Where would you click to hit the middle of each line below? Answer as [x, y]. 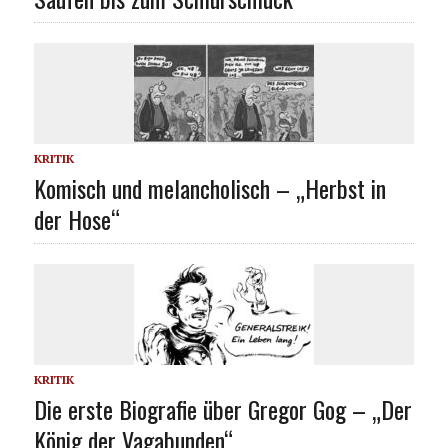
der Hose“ [76, 219]
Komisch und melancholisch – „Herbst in [209, 188]
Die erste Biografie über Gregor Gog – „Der [222, 409]
